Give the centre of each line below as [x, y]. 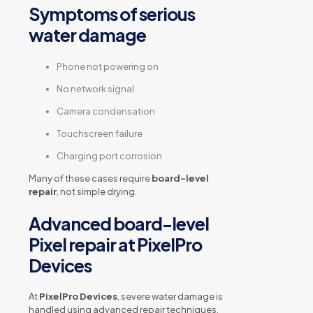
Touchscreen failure [100, 133]
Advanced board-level [119, 223]
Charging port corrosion [109, 155]
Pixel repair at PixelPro [115, 244]
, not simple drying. [97, 191]
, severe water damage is [170, 297]
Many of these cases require [90, 178]
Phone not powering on [108, 66]
